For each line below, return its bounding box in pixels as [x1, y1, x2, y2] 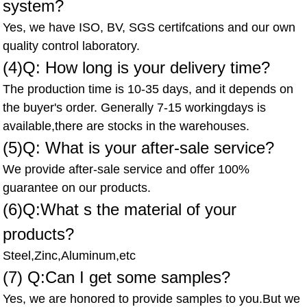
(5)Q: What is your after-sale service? [3, 138, 280, 157]
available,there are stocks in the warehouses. [3, 119, 250, 133]
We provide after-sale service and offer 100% [3, 162, 250, 176]
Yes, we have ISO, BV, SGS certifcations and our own [3, 20, 296, 34]
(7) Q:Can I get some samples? [3, 267, 236, 286]
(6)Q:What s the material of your [3, 199, 237, 219]
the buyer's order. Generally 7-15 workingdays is [3, 100, 267, 114]
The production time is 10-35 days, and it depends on [3, 82, 294, 96]
